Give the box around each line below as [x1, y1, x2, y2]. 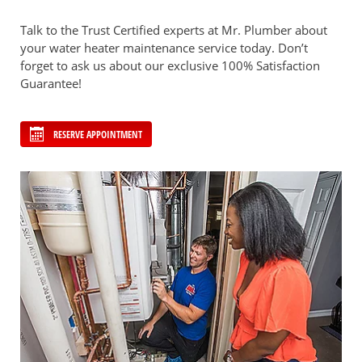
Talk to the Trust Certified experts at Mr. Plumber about [20, 22, 327, 38]
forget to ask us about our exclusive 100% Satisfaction [20, 57, 320, 74]
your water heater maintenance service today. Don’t [20, 40, 308, 56]
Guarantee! [20, 75, 82, 91]
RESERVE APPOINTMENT [53, 127, 142, 141]
